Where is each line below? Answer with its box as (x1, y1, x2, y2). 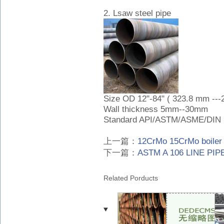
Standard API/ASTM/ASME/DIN (103, 115, 221, 124)
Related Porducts (103, 174, 158, 182)
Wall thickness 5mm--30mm (103, 104, 208, 114)
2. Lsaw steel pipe (103, 8, 171, 18)
